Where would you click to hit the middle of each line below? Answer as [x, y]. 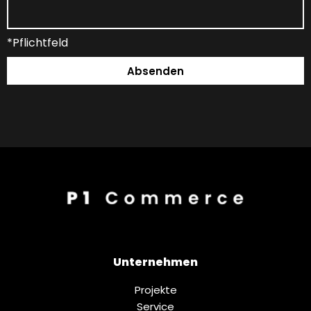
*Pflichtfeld [37, 43]
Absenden [155, 71]
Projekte [155, 290]
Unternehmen [155, 262]
